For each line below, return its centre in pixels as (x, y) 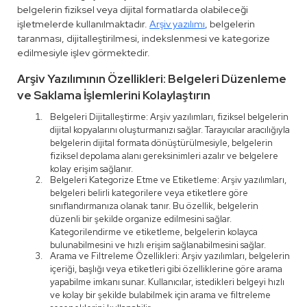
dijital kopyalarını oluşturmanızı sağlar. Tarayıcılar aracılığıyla (170, 130)
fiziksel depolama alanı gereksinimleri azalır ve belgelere (164, 156)
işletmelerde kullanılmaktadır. (83, 24)
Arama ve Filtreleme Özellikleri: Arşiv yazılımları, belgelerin (170, 256)
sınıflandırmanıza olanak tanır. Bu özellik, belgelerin (154, 206)
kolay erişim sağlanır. (91, 169)
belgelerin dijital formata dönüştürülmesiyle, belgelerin (161, 143)
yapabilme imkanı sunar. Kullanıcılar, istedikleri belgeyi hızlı (167, 282)
